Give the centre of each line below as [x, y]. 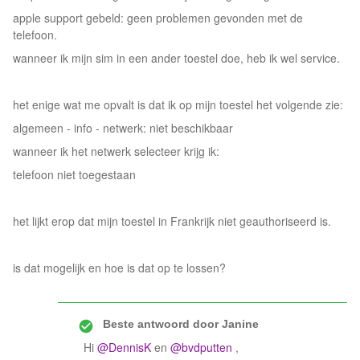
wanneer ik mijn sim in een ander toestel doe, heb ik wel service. [176, 58]
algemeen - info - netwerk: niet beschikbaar [123, 128]
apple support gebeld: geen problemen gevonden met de [158, 18]
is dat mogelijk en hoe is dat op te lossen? [119, 268]
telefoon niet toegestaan [74, 174]
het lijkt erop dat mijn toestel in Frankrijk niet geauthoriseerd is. [172, 221]
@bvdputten [201, 347]
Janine [239, 324]
